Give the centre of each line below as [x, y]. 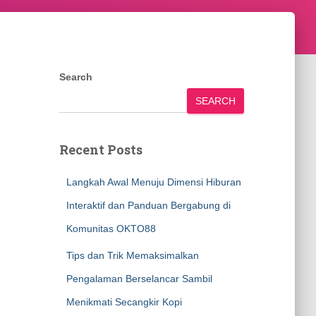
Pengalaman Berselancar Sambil [139, 279]
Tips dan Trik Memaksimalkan [132, 255]
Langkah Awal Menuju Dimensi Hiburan [153, 182]
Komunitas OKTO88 [111, 229]
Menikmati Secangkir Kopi [124, 302]
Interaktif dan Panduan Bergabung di [148, 205]
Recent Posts [101, 150]
